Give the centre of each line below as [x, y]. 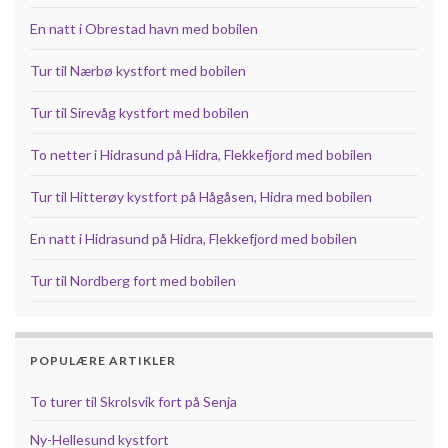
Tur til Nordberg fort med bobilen [133, 280]
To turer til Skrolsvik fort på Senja [133, 401]
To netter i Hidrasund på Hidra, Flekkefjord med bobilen [201, 154]
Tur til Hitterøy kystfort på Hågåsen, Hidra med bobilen [201, 196]
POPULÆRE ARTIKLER [103, 360]
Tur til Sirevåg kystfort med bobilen [139, 112]
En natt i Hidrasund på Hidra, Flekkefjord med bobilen [193, 238]
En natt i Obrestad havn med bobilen [144, 28]
